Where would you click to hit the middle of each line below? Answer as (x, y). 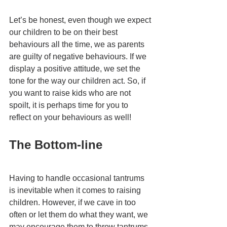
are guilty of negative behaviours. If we (79, 57)
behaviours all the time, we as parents (78, 45)
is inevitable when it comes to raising (76, 191)
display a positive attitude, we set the (76, 69)
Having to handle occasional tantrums (78, 178)
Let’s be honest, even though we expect (81, 20)
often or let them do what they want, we (80, 215)
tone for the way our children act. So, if (78, 81)
